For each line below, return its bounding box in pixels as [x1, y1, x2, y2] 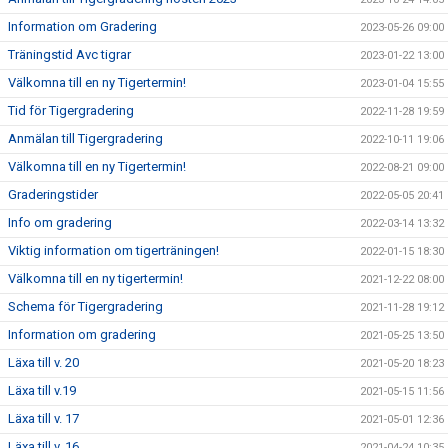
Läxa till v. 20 [8, 355, 79, 370]
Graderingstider [8, 187, 98, 202]
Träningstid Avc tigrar [8, 47, 131, 62]
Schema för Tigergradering [8, 299, 163, 314]
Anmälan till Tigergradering [8, 131, 163, 146]
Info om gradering [8, 215, 112, 230]
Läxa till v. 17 [8, 411, 79, 426]
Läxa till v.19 [8, 383, 76, 398]
